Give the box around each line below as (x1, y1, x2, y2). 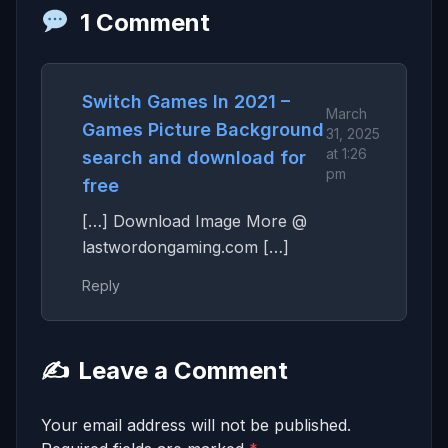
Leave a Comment (78, 355, 288, 385)
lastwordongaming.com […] (82, 236, 289, 257)
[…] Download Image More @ (82, 210, 307, 231)
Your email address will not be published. (41, 414, 351, 435)
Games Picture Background (82, 118, 324, 140)
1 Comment (80, 7, 211, 37)
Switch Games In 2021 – (82, 90, 290, 112)
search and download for (82, 146, 306, 168)
